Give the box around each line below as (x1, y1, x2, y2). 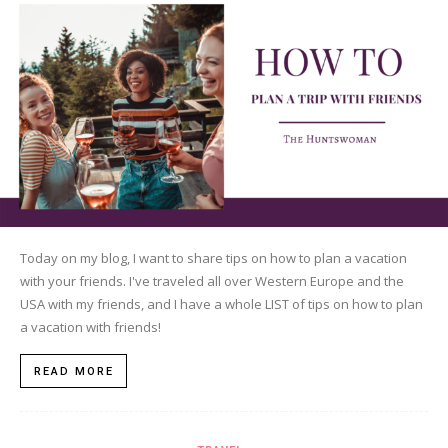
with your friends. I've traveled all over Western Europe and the (20, 272, 404, 291)
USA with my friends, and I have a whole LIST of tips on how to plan (20, 295, 423, 314)
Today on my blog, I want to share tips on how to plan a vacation (20, 249, 407, 268)
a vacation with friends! (20, 318, 161, 337)
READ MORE (34, 365, 114, 379)
